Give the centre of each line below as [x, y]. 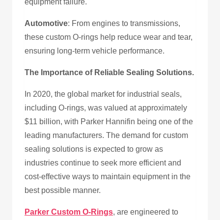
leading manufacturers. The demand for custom [106, 135]
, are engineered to [146, 212]
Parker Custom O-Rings [69, 212]
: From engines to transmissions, [124, 23]
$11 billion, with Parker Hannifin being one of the [109, 121]
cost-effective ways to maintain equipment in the [108, 176]
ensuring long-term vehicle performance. [95, 51]
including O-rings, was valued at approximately [106, 108]
